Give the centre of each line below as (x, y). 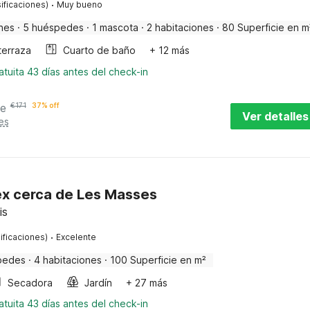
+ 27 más (146, 283)
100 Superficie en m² (158, 260)
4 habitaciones (67, 260)
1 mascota (115, 27)
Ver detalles (275, 116)
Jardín (98, 283)
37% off (45, 105)
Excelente (76, 237)
